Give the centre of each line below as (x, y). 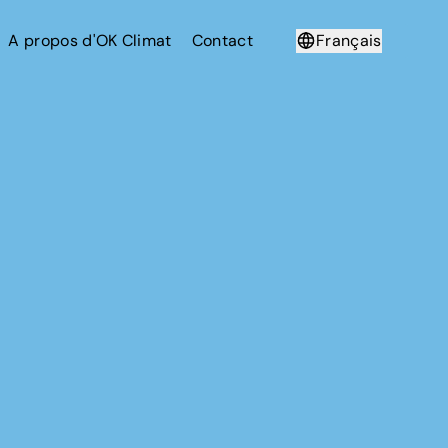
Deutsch (353, 75)
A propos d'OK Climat (90, 40)
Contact (222, 40)
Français (349, 40)
